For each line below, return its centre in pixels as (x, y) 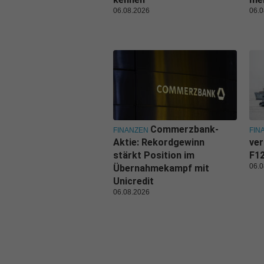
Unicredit (133, 181)
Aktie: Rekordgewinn (159, 142)
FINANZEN (131, 130)
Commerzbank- (184, 129)
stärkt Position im (154, 155)
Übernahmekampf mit (161, 168)
